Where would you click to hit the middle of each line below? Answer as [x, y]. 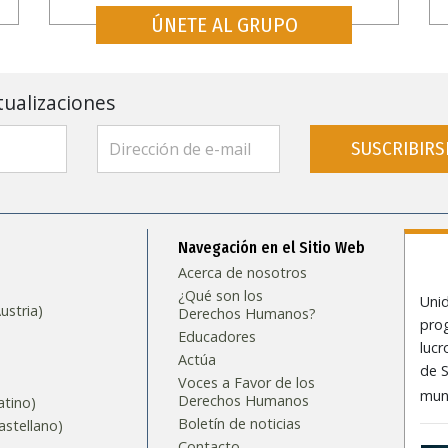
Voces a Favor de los [247, 382]
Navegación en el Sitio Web [272, 247]
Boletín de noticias [240, 423]
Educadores [217, 336]
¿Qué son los [221, 295]
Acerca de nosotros [243, 272]
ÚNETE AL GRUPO [224, 25]
